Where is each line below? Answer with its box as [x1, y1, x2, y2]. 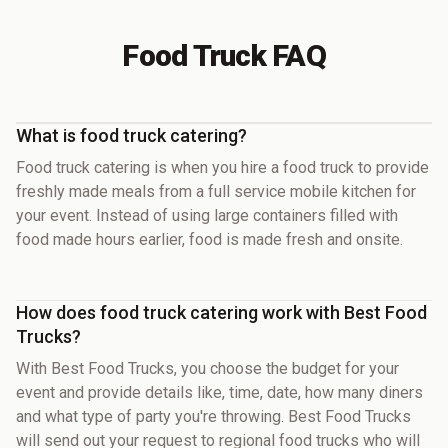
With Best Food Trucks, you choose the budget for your [16, 358, 399, 378]
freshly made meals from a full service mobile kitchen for [16, 181, 416, 201]
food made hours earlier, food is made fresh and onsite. [16, 229, 403, 249]
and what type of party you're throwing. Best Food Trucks [16, 406, 411, 426]
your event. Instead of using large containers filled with [16, 205, 398, 225]
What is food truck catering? [16, 124, 247, 146]
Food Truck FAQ [122, 37, 326, 73]
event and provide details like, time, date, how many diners [16, 382, 423, 402]
